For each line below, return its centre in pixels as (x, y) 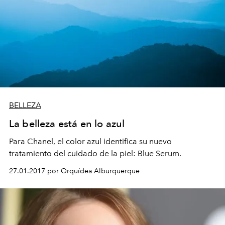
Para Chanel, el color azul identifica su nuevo (90, 142)
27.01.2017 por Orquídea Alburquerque (74, 171)
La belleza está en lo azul (67, 124)
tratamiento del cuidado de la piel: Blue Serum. (95, 154)
